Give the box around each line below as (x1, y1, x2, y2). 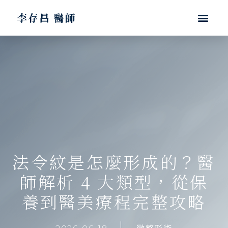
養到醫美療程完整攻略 (21, 189, 207, 214)
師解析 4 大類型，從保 (19, 169, 209, 194)
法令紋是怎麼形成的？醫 (12, 150, 216, 174)
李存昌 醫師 (16, 10, 76, 25)
